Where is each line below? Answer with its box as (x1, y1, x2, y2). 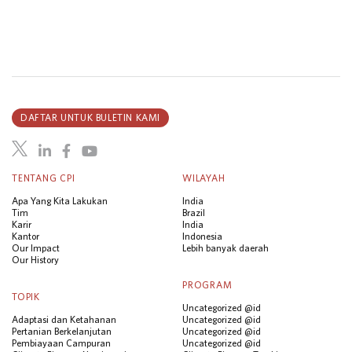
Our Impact (12, 242, 60, 253)
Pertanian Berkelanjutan (12, 325, 112, 336)
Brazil (182, 207, 205, 218)
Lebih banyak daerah (182, 242, 269, 253)
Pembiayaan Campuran (12, 337, 111, 348)
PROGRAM (182, 279, 233, 290)
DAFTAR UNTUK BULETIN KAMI (20, 112, 160, 123)
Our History (12, 254, 59, 265)
